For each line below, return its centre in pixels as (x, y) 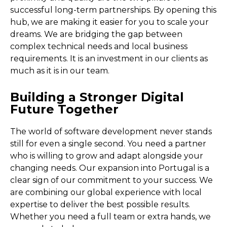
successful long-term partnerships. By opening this (113, 10)
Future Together (64, 109)
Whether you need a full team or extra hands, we (110, 217)
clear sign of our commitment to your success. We (111, 180)
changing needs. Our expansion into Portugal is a (110, 168)
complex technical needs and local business (99, 46)
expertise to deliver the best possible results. (100, 204)
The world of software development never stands (111, 131)
